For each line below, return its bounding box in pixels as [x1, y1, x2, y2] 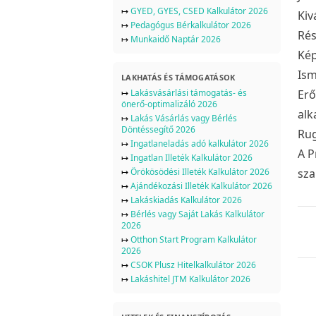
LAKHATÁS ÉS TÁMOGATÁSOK [121, 71, 236, 83]
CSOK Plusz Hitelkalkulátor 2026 [130, 258, 256, 271]
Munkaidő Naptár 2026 [130, 32, 221, 45]
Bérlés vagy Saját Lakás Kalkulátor [130, 207, 265, 220]
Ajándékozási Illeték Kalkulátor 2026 [130, 179, 272, 192]
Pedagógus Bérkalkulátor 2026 [130, 18, 251, 31]
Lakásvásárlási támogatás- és [130, 86, 247, 99]
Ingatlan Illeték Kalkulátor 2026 [130, 151, 253, 164]
